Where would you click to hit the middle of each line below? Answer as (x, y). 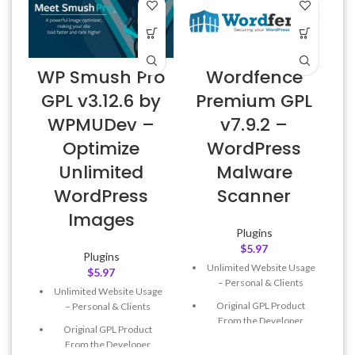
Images (101, 219)
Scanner (254, 196)
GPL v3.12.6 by (101, 101)
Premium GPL (254, 101)
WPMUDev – (101, 124)
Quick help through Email (261, 343)
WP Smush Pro (101, 77)
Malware (254, 172)
